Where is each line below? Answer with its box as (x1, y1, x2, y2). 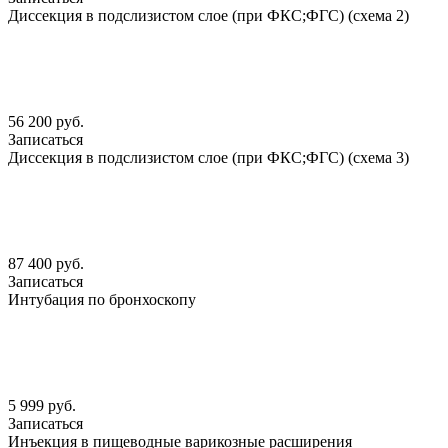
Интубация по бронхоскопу (8, 291, 196, 309)
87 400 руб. (8, 255, 84, 273)
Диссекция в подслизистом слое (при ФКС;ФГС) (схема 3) (8, 149, 409, 167)
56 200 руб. (8, 113, 84, 131)
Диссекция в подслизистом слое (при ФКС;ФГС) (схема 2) (8, 7, 409, 25)
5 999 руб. (8, 397, 76, 415)
